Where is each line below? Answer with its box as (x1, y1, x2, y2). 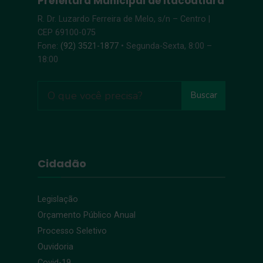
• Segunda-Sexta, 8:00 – (119, 41, 212, 51)
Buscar (190, 89, 217, 102)
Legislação (38, 194, 78, 204)
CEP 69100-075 (38, 27, 96, 38)
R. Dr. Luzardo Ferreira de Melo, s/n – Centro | (38, 14, 210, 24)
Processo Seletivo (38, 225, 107, 236)
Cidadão (38, 156, 86, 171)
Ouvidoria (38, 241, 73, 252)
